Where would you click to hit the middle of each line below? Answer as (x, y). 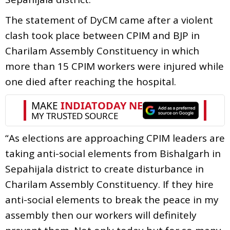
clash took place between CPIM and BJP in (102, 35)
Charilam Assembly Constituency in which (102, 51)
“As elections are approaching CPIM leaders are (115, 138)
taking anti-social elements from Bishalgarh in (113, 153)
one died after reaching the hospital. (91, 81)
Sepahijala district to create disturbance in (104, 169)
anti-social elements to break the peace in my (112, 199)
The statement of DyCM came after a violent (109, 20)
